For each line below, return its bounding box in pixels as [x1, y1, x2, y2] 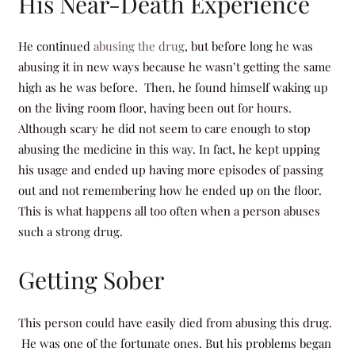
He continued [17, 38, 94, 54]
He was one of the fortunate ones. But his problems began [17, 334, 331, 351]
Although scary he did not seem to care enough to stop [17, 120, 311, 136]
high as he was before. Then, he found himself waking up [17, 79, 328, 95]
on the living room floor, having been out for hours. [17, 100, 292, 116]
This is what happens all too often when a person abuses [17, 203, 320, 219]
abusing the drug [93, 38, 185, 54]
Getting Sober [17, 264, 164, 296]
